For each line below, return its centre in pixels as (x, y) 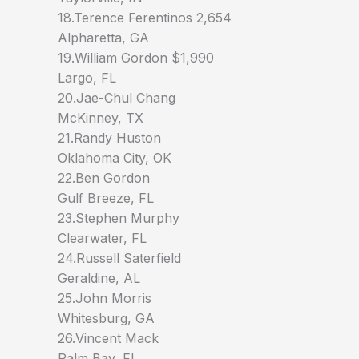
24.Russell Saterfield (119, 258)
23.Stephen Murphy (119, 218)
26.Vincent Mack (108, 339)
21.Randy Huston (109, 138)
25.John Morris (105, 298)
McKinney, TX (101, 118)
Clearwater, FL (102, 238)
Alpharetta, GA (103, 38)
